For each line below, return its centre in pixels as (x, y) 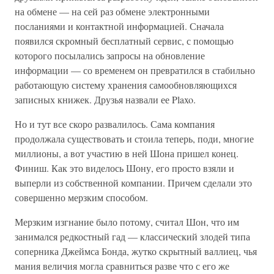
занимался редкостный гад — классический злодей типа (132, 236)
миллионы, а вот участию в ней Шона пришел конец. (127, 153)
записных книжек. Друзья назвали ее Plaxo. (105, 99)
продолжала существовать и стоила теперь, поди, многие (134, 139)
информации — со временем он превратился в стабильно (135, 70)
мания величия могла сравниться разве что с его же (122, 266)
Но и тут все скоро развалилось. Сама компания (115, 124)
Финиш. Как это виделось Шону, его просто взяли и (124, 168)
